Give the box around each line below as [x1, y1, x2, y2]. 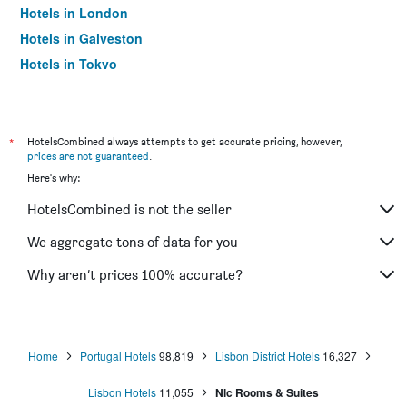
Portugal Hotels [80, 348, 156, 363]
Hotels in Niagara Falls [20, 80, 160, 98]
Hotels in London [20, 4, 128, 22]
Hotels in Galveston [20, 29, 143, 47]
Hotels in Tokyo [20, 55, 117, 73]
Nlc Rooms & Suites [215, 384, 319, 401]
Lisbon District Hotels [215, 348, 320, 363]
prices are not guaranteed [27, 149, 149, 163]
